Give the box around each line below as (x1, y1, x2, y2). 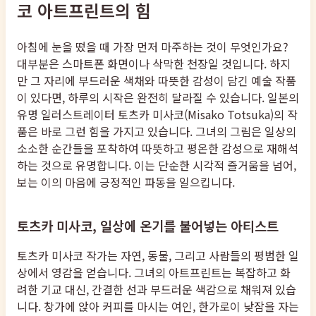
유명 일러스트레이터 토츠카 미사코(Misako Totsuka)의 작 (17, 106, 298, 123)
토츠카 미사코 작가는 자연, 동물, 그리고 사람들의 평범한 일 (17, 247, 299, 265)
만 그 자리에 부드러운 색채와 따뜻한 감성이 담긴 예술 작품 (17, 72, 296, 90)
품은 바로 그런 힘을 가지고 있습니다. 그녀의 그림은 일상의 (17, 123, 296, 140)
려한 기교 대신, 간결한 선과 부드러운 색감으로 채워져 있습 (17, 281, 296, 298)
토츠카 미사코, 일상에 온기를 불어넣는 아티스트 (17, 215, 279, 235)
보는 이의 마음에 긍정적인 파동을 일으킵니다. (17, 174, 235, 191)
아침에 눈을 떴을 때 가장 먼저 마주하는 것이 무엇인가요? (17, 38, 288, 56)
